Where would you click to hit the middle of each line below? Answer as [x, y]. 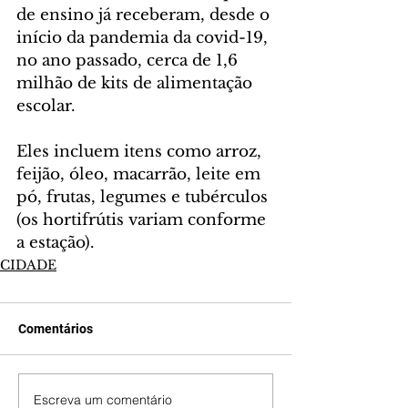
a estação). [56, 243]
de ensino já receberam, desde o [145, 15]
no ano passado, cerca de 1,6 [129, 61]
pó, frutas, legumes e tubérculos [144, 198]
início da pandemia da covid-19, [144, 38]
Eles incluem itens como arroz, [141, 152]
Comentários [56, 329]
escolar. [46, 107]
